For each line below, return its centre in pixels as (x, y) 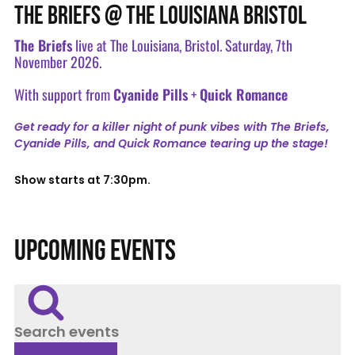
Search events (44, 329)
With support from (63, 95)
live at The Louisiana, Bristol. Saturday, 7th (182, 46)
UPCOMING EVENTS (95, 252)
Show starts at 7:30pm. (82, 180)
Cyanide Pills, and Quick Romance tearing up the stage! (171, 144)
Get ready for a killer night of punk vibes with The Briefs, (172, 127)
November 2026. (57, 62)
